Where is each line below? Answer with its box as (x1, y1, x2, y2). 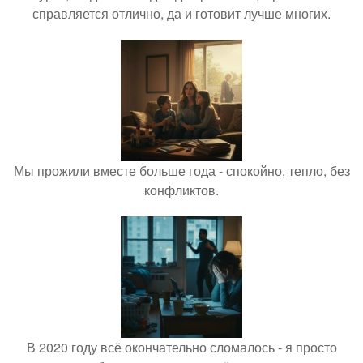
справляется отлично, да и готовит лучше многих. (32, 3, 331, 23)
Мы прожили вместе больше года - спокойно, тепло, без (13, 160, 350, 180)
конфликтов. (144, 180, 219, 199)
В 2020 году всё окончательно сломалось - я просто (26, 337, 337, 357)
